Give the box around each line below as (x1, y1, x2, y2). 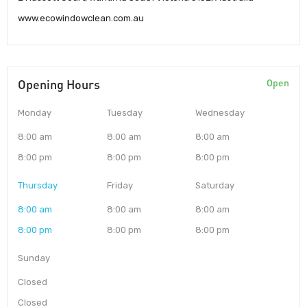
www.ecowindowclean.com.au (18, 12, 144, 23)
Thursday (18, 180, 58, 191)
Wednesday (195, 107, 245, 118)
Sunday (18, 252, 50, 263)
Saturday (195, 180, 235, 191)
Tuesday (106, 107, 143, 118)
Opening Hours (18, 76, 100, 92)
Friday (106, 180, 133, 191)
